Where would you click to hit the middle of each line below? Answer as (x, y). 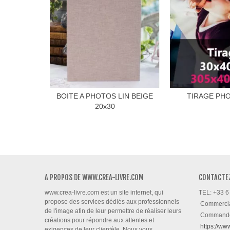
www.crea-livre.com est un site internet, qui (104, 192)
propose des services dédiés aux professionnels (112, 202)
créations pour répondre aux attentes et (99, 220)
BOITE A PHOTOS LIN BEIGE (105, 96)
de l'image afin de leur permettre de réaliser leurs (113, 211)
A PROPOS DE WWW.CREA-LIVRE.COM (94, 177)
